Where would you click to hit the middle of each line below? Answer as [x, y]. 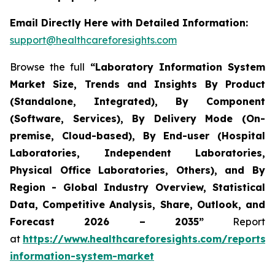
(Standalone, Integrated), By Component [137, 101]
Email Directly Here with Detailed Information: [129, 22]
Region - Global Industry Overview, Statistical [137, 187]
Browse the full [50, 67]
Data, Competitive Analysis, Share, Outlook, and [137, 204]
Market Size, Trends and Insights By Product [137, 84]
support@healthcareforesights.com [93, 40]
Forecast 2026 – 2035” [107, 221]
